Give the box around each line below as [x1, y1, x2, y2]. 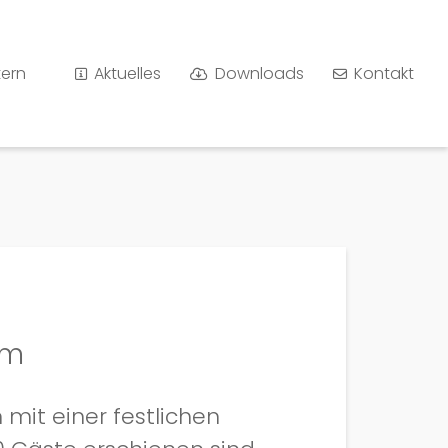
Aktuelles [94, 61, 162, 85]
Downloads [215, 61, 305, 85]
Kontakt [354, 61, 415, 85]
